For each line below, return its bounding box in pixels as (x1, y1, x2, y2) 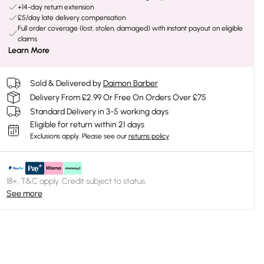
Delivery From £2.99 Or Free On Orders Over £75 (29, 92, 206, 103)
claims (17, 35, 37, 43)
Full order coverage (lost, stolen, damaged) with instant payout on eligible (17, 24, 243, 32)
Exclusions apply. (29, 132, 80, 140)
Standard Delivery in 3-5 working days (29, 106, 169, 117)
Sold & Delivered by (29, 78, 101, 88)
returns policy (128, 132, 169, 140)
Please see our (81, 132, 127, 140)
